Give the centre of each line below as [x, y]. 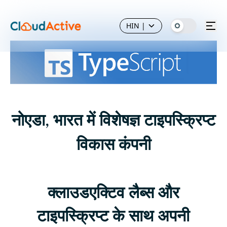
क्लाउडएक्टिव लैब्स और [113, 193]
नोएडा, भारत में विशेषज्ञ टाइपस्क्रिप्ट [113, 121]
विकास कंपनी [113, 145]
